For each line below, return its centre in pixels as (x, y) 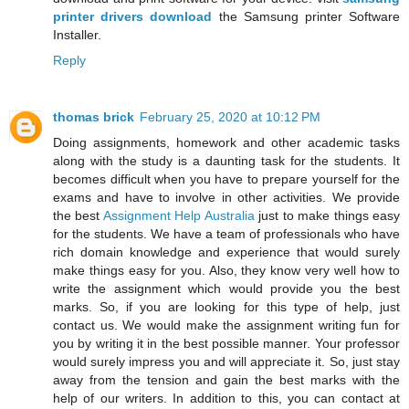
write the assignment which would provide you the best (226, 289)
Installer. (77, 35)
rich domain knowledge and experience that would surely (226, 252)
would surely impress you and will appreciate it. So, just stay (226, 362)
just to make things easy (327, 216)
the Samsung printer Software (306, 17)
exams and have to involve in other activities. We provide (226, 198)
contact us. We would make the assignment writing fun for (226, 325)
